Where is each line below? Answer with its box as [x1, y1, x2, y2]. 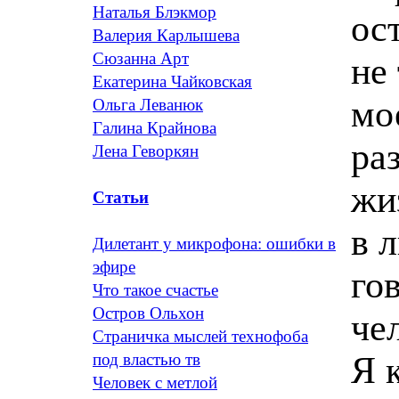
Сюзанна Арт [93, 49, 189, 68]
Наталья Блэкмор [93, 3, 216, 21]
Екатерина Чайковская [93, 72, 252, 91]
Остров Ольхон [93, 304, 204, 322]
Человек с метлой [93, 373, 217, 392]
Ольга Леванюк [93, 95, 203, 114]
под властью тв [93, 350, 200, 369]
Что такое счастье [93, 281, 218, 299]
